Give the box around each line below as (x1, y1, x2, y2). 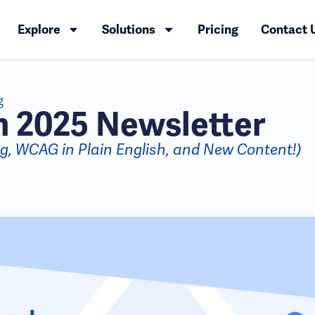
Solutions (102, 22, 156, 37)
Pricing (197, 22, 238, 37)
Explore (17, 22, 60, 37)
